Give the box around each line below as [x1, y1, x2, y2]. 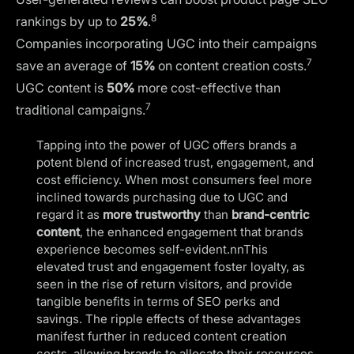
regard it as [36, 206, 103, 222]
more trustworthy [103, 206, 201, 222]
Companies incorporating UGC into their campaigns [16, 35, 317, 51]
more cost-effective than [134, 79, 281, 96]
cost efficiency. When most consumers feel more [36, 171, 312, 187]
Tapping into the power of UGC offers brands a [36, 137, 296, 153]
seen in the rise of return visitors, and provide [36, 276, 292, 292]
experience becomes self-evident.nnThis [36, 241, 268, 257]
